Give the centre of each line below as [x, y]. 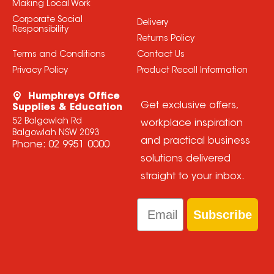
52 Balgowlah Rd [47, 122]
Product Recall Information [192, 71]
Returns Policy [165, 39]
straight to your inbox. [192, 177]
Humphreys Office [74, 97]
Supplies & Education [67, 108]
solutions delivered [185, 159]
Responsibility [40, 30]
